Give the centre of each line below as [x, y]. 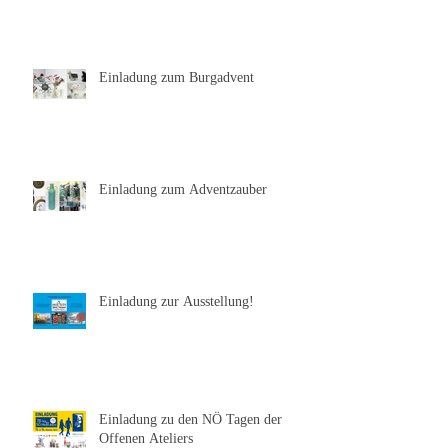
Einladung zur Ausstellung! [176, 301]
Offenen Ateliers [146, 438]
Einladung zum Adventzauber [183, 189]
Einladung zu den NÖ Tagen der [190, 419]
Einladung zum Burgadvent [176, 77]
